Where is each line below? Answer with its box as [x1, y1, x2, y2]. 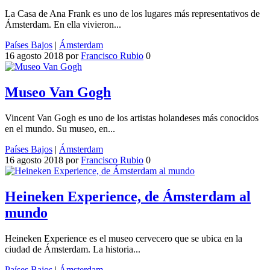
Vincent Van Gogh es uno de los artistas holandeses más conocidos [5, 113, 259, 124]
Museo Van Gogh [5, 84, 111, 101]
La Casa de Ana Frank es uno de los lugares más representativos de [5, 8, 260, 19]
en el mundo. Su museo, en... [5, 124, 115, 134]
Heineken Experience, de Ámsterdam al [5, 188, 251, 204]
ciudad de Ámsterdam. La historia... [5, 243, 140, 254]
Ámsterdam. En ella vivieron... [5, 19, 121, 30]
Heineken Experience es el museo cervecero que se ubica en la [5, 233, 242, 243]
